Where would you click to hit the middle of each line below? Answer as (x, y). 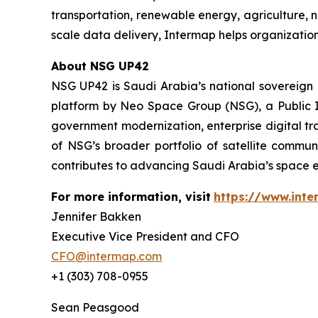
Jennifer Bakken (96, 216)
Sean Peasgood (95, 307)
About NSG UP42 (100, 66)
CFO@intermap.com (106, 256)
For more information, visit (131, 196)
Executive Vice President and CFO (145, 236)
